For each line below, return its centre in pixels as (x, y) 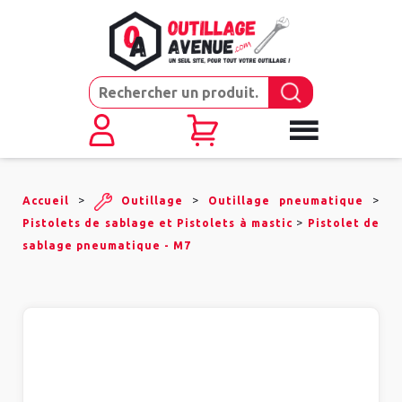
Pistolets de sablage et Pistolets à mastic (157, 223)
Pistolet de (344, 223)
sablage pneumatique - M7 (107, 246)
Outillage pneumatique (286, 201)
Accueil (46, 201)
